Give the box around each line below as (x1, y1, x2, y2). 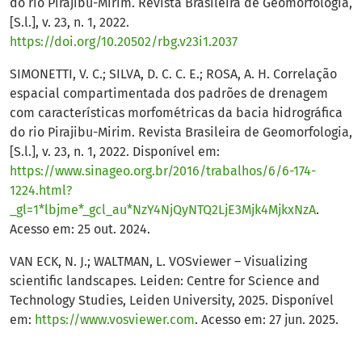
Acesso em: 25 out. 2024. (10, 221, 150, 238)
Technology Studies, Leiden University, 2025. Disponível (10, 293, 334, 309)
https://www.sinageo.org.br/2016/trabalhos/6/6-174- (10, 163, 316, 179)
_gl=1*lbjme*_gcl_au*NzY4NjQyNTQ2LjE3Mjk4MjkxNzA (10, 202, 316, 218)
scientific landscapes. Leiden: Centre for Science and (10, 273, 320, 289)
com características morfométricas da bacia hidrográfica (10, 105, 343, 121)
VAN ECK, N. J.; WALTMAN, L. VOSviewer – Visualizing (10, 254, 307, 270)
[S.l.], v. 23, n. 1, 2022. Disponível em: (10, 144, 220, 160)
